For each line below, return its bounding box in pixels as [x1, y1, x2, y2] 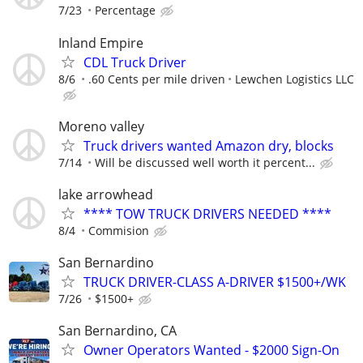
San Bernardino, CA [58, 322, 177, 340]
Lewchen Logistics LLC [235, 70, 354, 87]
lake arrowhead [58, 185, 153, 203]
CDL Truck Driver [83, 53, 186, 71]
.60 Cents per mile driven [88, 70, 225, 87]
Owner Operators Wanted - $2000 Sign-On [83, 341, 340, 360]
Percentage [95, 2, 156, 19]
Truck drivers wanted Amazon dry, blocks [83, 136, 334, 155]
